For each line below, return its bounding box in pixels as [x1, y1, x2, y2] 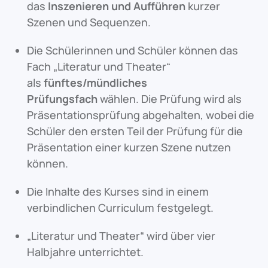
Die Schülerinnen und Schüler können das [27, 43, 238, 57]
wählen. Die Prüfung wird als [100, 92, 242, 106]
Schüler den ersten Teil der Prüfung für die [27, 124, 243, 138]
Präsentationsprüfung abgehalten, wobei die [27, 108, 254, 122]
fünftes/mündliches [44, 75, 147, 90]
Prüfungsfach [27, 92, 98, 106]
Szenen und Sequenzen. [27, 15, 151, 29]
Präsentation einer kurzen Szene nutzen [27, 140, 231, 154]
